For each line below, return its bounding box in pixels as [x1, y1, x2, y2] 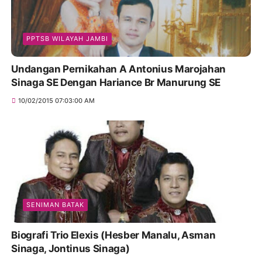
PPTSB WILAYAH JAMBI [26, 34, 109, 43]
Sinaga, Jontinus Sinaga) [11, 243, 130, 255]
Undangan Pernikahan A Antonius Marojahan [11, 63, 226, 75]
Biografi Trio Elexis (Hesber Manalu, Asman [11, 229, 181, 242]
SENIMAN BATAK [26, 201, 85, 209]
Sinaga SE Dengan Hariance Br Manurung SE [11, 76, 220, 88]
